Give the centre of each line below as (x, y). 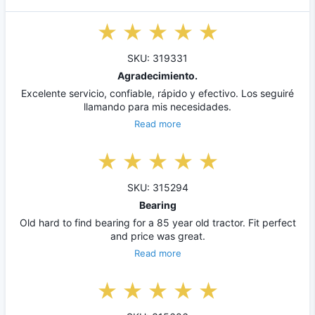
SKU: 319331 (157, 58)
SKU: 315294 (157, 188)
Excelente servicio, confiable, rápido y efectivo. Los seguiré (157, 94)
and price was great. (157, 236)
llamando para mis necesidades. (157, 107)
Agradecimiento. (157, 76)
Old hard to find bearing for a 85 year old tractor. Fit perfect (157, 223)
